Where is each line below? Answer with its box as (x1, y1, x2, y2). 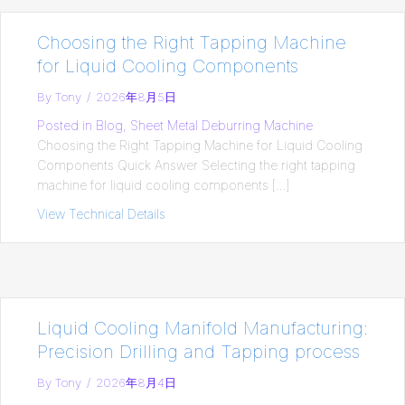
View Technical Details (37, 205, 165, 221)
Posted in (37, 117, 92, 133)
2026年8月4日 (96, 374, 176, 390)
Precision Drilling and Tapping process (37, 340, 360, 363)
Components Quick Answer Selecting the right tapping (37, 156, 355, 173)
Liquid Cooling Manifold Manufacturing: (37, 316, 368, 339)
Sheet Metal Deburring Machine (130, 117, 313, 133)
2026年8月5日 (96, 89, 176, 104)
